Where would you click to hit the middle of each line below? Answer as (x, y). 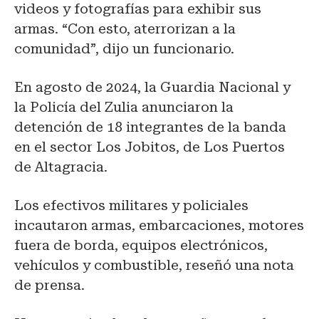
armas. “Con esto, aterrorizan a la (125, 29)
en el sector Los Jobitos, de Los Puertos (150, 147)
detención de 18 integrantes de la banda (150, 127)
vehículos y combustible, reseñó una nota (154, 266)
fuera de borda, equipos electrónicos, (141, 246)
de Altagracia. (61, 167)
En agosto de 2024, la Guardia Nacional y (152, 88)
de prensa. (51, 286)
